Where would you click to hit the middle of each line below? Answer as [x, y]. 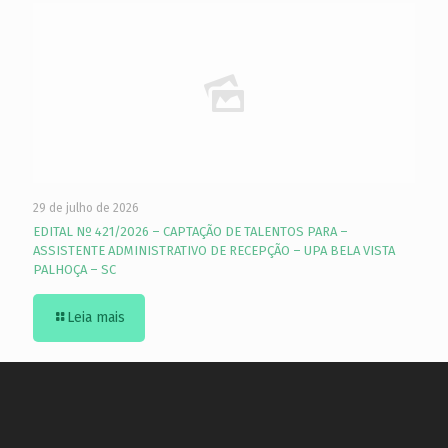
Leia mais [96, 317]
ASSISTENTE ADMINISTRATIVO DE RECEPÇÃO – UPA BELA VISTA [214, 250]
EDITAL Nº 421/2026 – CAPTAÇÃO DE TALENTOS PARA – [190, 231]
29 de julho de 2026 [86, 208]
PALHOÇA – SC [74, 269]
